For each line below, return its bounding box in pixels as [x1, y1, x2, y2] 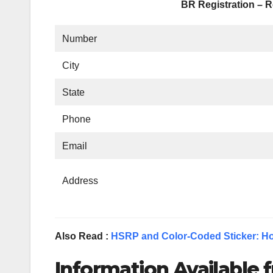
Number [62, 34, 97, 44]
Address [62, 175, 99, 186]
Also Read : [55, 231, 111, 242]
